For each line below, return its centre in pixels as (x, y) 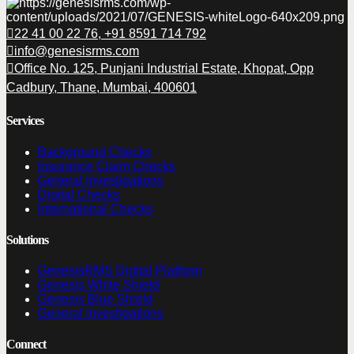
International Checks (96, 209)
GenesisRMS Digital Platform (120, 271)
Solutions (27, 239)
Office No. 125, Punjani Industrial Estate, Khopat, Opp (164, 69)
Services (25, 121)
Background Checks (95, 152)
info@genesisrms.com (77, 51)
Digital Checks (79, 194)
